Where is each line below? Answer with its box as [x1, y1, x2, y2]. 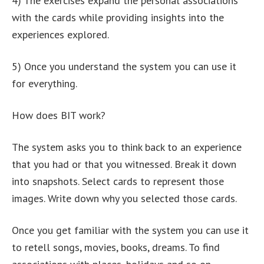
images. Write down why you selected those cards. [12, 192, 237, 206]
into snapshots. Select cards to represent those [12, 174, 224, 189]
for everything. [12, 77, 77, 91]
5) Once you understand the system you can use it [12, 60, 236, 74]
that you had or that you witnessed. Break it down [12, 157, 236, 171]
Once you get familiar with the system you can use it [12, 223, 249, 237]
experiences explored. [12, 28, 109, 42]
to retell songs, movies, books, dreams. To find [12, 240, 220, 255]
